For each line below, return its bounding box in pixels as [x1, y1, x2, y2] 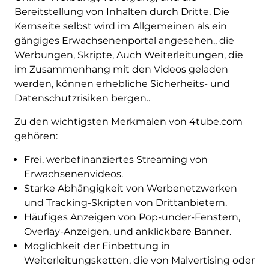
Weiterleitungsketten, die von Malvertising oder [23, 255, 255, 267]
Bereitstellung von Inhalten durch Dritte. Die [14, 6, 229, 18]
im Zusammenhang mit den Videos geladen [14, 64, 228, 76]
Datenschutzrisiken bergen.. [14, 92, 150, 104]
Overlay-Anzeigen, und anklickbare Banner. [23, 226, 231, 238]
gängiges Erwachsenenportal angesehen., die [14, 35, 234, 47]
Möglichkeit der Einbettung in [23, 240, 170, 252]
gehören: [14, 130, 58, 142]
